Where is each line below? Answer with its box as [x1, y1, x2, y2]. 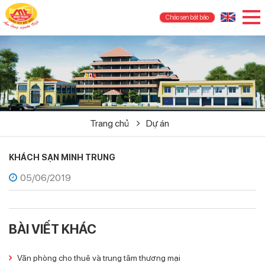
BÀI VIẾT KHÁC [9, 221, 96, 237]
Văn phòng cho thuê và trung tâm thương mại [17, 253, 180, 263]
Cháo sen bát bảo [166, 14, 209, 21]
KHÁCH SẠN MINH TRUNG [9, 152, 115, 162]
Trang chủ [90, 117, 131, 129]
